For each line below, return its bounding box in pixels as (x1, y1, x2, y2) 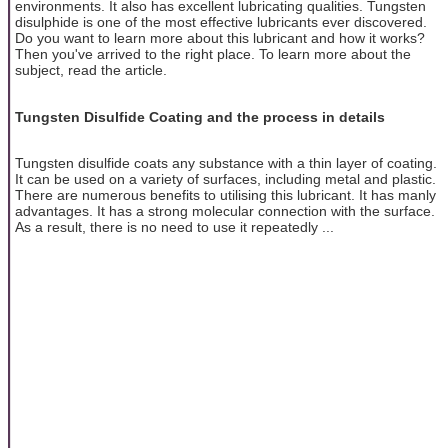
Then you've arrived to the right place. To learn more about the (15, 46, 411, 63)
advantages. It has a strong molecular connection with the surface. (15, 202, 435, 219)
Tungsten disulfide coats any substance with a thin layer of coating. (15, 154, 437, 171)
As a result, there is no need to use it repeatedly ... (15, 218, 334, 235)
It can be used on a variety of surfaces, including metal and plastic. (15, 170, 436, 187)
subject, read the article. (15, 62, 167, 79)
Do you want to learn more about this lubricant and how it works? (15, 30, 425, 47)
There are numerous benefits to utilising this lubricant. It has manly (15, 186, 436, 203)
